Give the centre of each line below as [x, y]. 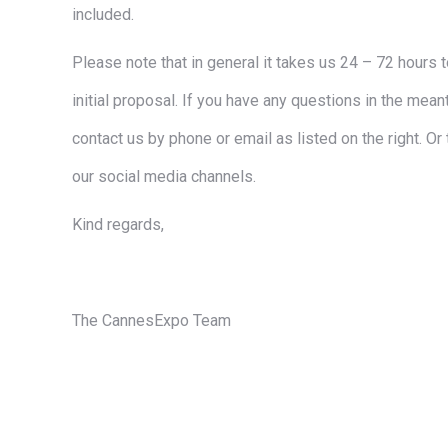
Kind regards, [118, 224]
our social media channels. [164, 176]
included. [103, 14]
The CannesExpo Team [151, 320]
